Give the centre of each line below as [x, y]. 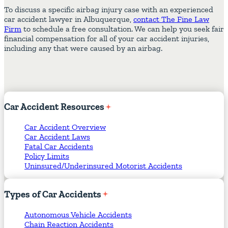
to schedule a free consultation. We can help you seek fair [123, 28]
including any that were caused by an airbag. [83, 48]
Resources [82, 107]
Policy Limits [47, 156]
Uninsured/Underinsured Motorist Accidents [103, 166]
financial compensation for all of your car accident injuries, [107, 38]
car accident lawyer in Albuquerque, [69, 19]
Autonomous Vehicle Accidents [78, 214]
